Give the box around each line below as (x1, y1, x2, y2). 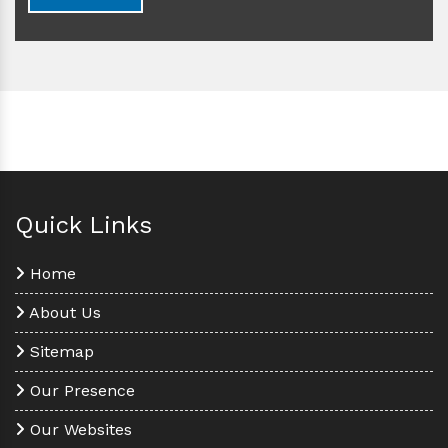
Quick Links (15, 210, 152, 239)
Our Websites (25, 419, 132, 439)
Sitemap (25, 341, 94, 361)
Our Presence (25, 380, 135, 400)
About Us (25, 302, 101, 322)
